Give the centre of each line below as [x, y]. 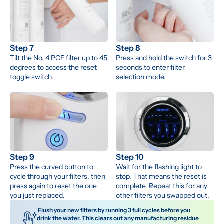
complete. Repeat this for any [162, 186]
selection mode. [141, 77]
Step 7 [22, 48]
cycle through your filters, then [58, 177]
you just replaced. [37, 196]
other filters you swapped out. [163, 196]
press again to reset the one [53, 186]
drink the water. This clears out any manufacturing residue [118, 218]
